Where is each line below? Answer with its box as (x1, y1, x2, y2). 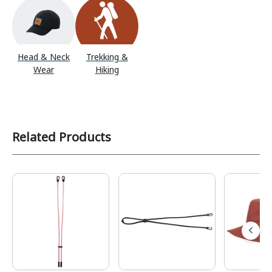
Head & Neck (18, 50, 70, 63)
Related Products (12, 128, 111, 145)
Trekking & (86, 50, 128, 63)
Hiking (95, 63, 119, 75)
